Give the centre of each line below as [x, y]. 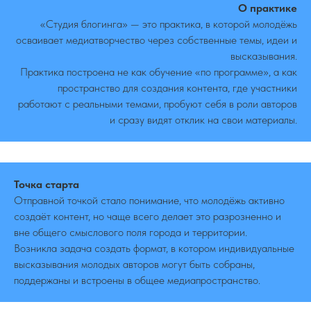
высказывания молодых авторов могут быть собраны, [134, 264]
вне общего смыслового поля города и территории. [131, 232]
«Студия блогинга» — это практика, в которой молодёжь [169, 24]
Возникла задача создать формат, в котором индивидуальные [154, 248]
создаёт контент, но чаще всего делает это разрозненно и [148, 216]
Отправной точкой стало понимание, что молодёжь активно [149, 200]
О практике [268, 8]
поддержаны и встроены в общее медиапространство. [137, 280]
